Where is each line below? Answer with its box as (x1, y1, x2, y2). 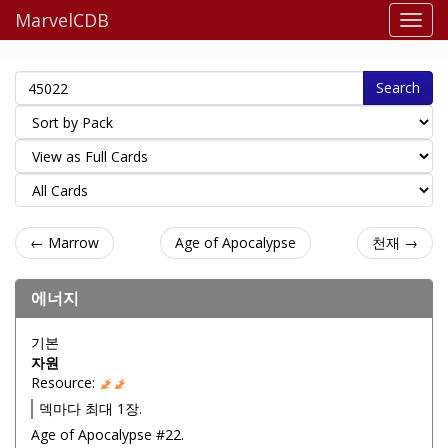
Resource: (31, 373, 99, 392)
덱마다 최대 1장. (39, 399, 142, 418)
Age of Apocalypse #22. (31, 425, 184, 444)
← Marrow (30, 233, 99, 252)
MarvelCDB (15, 8, 109, 32)
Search (376, 78, 420, 97)
